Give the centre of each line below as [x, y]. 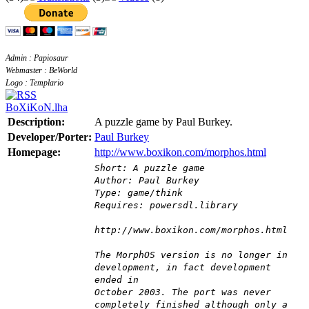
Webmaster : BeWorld [41, 70]
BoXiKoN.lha [37, 108]
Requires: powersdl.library [166, 206]
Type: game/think [139, 193]
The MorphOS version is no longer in [191, 255]
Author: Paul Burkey [147, 181]
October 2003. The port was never [183, 292]
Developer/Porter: [50, 137]
